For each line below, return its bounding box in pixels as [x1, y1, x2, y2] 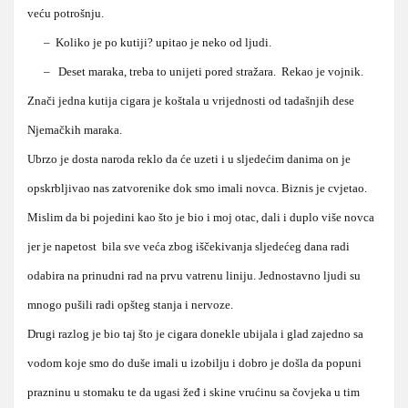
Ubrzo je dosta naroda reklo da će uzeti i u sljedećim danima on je [27, 151, 351, 166]
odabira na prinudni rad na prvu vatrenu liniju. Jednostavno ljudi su [27, 268, 361, 282]
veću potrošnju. [27, 5, 104, 20]
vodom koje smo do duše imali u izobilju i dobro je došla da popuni [27, 355, 362, 370]
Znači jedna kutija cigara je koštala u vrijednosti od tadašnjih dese [27, 93, 354, 107]
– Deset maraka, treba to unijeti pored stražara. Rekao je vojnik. [27, 64, 363, 78]
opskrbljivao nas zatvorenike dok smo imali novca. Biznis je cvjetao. [27, 180, 367, 195]
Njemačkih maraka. [27, 122, 122, 137]
